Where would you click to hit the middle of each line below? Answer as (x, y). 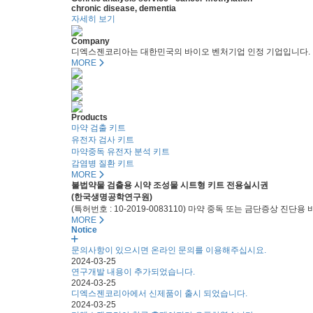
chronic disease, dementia (124, 8)
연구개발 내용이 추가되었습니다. (133, 272)
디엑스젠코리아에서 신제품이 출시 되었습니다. (159, 293)
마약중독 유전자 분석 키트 (121, 152)
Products (89, 117)
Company (90, 41)
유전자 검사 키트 (103, 140)
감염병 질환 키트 (103, 163)
